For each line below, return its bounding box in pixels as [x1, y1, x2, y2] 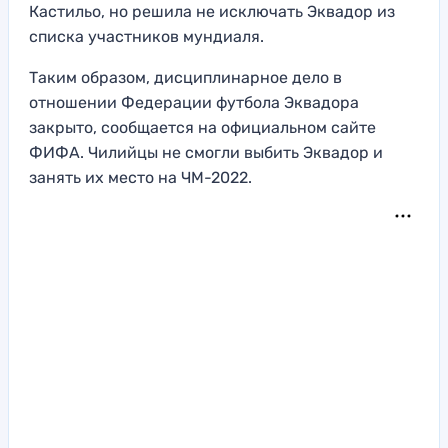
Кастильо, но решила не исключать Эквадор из [29, 2, 395, 22]
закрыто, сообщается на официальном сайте [29, 118, 376, 138]
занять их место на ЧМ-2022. [29, 168, 252, 188]
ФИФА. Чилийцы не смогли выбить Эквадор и [29, 143, 383, 163]
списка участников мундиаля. [29, 27, 264, 47]
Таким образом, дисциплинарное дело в [29, 68, 342, 88]
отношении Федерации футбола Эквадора [29, 93, 359, 113]
